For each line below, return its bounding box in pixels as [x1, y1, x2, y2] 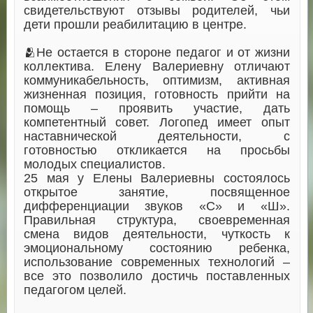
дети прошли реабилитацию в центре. [23, 17, 247, 31]
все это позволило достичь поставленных [23, 268, 290, 283]
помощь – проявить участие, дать [23, 101, 290, 115]
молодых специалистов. [23, 156, 166, 171]
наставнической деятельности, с [23, 129, 290, 143]
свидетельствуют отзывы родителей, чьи [23, 3, 290, 17]
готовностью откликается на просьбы [23, 143, 290, 157]
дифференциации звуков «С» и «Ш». [23, 198, 290, 213]
